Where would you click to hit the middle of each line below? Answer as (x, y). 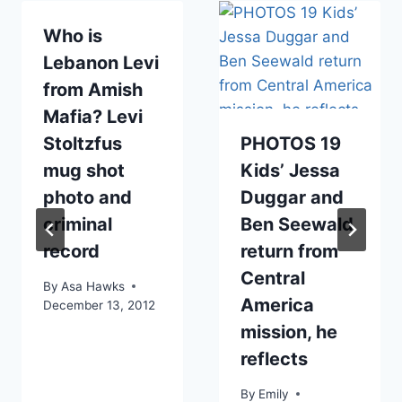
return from (289, 252)
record (71, 252)
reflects (274, 359)
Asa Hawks (93, 286)
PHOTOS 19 (291, 144)
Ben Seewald (297, 225)
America (277, 306)
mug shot (84, 171)
